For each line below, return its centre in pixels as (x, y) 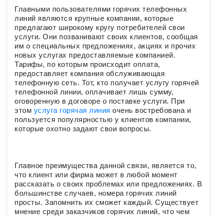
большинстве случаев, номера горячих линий (96, 193)
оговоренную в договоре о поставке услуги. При (100, 101)
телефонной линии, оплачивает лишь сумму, (94, 92)
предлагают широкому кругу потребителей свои (100, 27)
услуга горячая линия (72, 110)
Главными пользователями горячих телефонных (101, 9)
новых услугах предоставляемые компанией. (95, 55)
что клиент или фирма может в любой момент (96, 175)
